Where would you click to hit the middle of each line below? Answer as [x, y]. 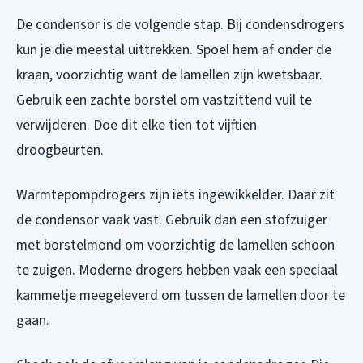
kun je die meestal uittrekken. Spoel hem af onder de [174, 50]
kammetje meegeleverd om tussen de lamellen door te [181, 296]
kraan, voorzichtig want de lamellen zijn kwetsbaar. [169, 75]
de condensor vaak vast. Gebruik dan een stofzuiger [172, 220]
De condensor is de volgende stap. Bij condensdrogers [180, 25]
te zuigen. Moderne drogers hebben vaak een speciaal [177, 271]
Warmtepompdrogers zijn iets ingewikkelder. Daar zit [175, 195]
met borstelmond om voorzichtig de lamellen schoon [175, 246]
